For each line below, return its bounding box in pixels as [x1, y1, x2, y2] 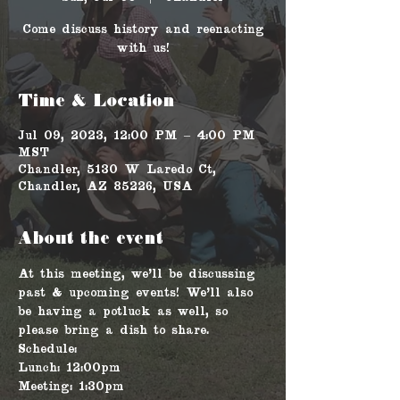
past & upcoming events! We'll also [18, 287, 259, 300]
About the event [18, 230, 163, 248]
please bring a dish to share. [18, 324, 209, 337]
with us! [116, 42, 170, 55]
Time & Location [18, 93, 175, 111]
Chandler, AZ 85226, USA [18, 180, 193, 194]
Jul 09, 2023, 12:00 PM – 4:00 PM [18, 129, 255, 143]
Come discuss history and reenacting [21, 23, 264, 37]
